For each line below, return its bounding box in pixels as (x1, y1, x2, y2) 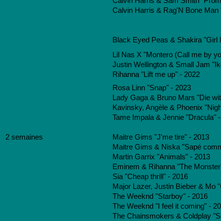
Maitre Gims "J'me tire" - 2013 (112, 133, 209, 141)
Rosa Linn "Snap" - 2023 (112, 84, 191, 92)
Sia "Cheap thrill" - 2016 (112, 173, 188, 181)
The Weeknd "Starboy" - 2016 (112, 192, 208, 200)
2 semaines (5, 133, 43, 141)
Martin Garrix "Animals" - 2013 (112, 153, 210, 161)
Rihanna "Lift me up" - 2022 (112, 71, 200, 78)
